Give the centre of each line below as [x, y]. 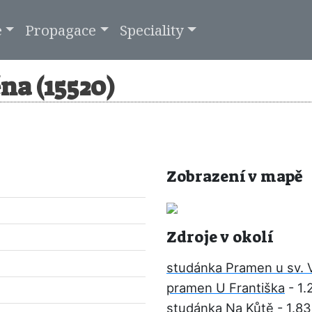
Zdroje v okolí [220, 237]
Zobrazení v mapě [235, 177]
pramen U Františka [226, 288]
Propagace [61, 30]
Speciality [152, 30]
